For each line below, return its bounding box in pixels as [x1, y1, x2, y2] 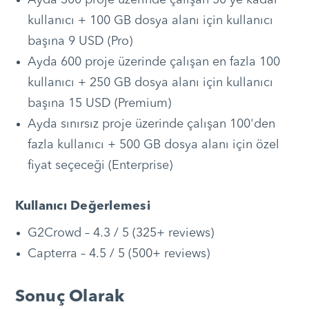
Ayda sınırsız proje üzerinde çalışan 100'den [27, 118, 275, 131]
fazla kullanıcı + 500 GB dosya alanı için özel [27, 139, 279, 152]
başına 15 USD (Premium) [27, 97, 171, 110]
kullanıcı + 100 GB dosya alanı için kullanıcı [27, 14, 273, 28]
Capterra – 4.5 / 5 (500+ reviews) [27, 248, 210, 261]
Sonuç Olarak [14, 289, 125, 306]
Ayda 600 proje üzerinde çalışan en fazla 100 [27, 56, 280, 69]
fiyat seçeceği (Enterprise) [27, 159, 172, 172]
